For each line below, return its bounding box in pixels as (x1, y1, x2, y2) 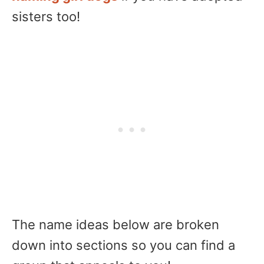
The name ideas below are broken (12, 217, 219, 232)
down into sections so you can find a (12, 237, 235, 253)
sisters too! (12, 9, 80, 24)
